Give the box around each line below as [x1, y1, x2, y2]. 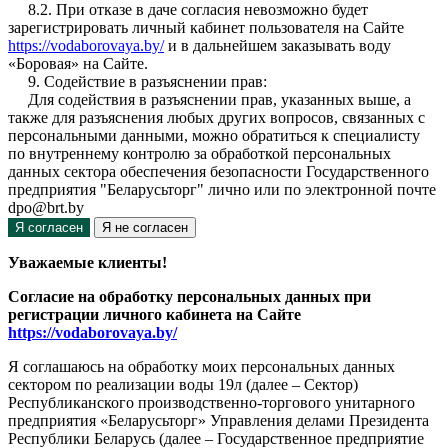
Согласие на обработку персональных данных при [8, 287, 371, 305]
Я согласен [15, 219, 83, 235]
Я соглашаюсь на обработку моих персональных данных [8, 357, 395, 375]
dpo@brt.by [8, 198, 84, 216]
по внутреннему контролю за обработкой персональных [8, 144, 391, 162]
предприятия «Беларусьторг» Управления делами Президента [8, 411, 429, 429]
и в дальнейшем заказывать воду [164, 36, 391, 54]
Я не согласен [102, 219, 188, 235]
